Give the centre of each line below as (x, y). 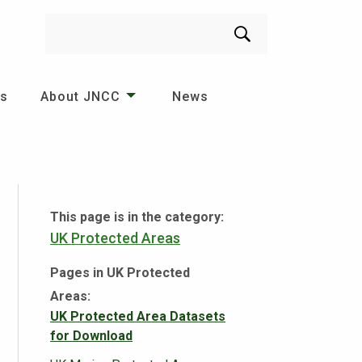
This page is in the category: (137, 217)
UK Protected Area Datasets (138, 316)
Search (63, 43)
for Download (91, 335)
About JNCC (80, 97)
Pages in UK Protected (120, 272)
